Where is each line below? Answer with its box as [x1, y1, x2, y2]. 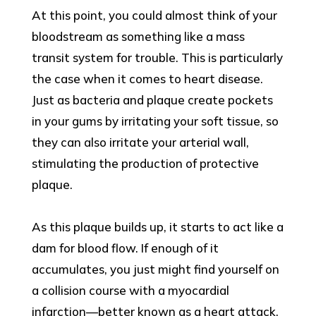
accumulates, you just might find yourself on [31, 262, 279, 277]
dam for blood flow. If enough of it [31, 241, 219, 256]
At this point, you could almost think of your [31, 8, 277, 23]
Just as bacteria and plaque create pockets [31, 92, 273, 108]
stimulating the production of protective [31, 156, 259, 171]
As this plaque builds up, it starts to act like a [31, 219, 284, 235]
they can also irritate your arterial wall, [31, 135, 249, 150]
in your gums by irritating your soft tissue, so [31, 114, 279, 129]
